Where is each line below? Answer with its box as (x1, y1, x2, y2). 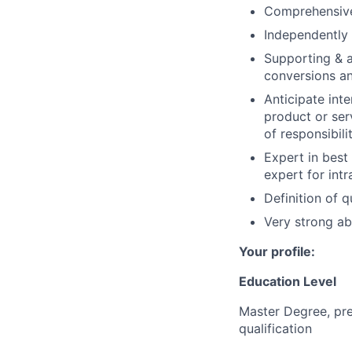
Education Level (239, 273, 336, 289)
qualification (239, 320, 312, 336)
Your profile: (239, 243, 315, 259)
